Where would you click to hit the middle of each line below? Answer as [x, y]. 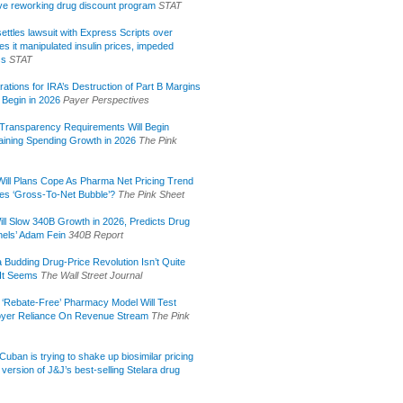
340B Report [96, 234]
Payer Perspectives [106, 99]
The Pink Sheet [151, 194]
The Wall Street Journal [91, 275]
